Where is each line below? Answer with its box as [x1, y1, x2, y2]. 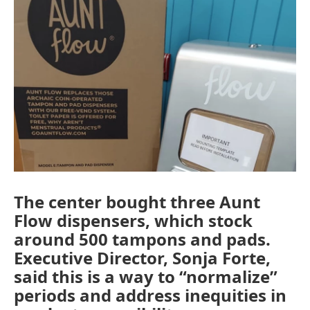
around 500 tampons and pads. [14, 228, 271, 251]
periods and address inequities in [14, 284, 286, 307]
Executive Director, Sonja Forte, [14, 246, 271, 270]
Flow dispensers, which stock [14, 209, 253, 232]
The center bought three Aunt [14, 190, 260, 214]
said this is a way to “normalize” [14, 265, 277, 289]
